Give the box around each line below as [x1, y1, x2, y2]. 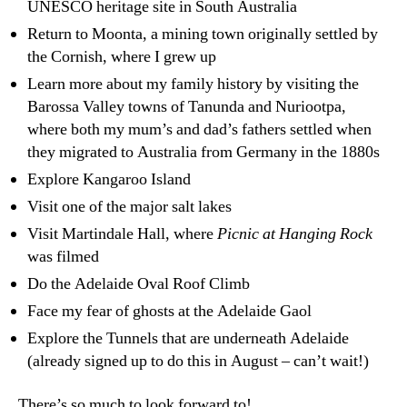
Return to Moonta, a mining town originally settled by [27, 24, 378, 45]
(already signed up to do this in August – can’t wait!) [27, 351, 369, 372]
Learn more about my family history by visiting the [27, 74, 359, 95]
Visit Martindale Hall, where [27, 223, 217, 245]
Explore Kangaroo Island [27, 169, 191, 191]
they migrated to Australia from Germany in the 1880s [27, 142, 380, 164]
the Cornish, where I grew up [27, 46, 216, 68]
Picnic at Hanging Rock [217, 223, 372, 245]
